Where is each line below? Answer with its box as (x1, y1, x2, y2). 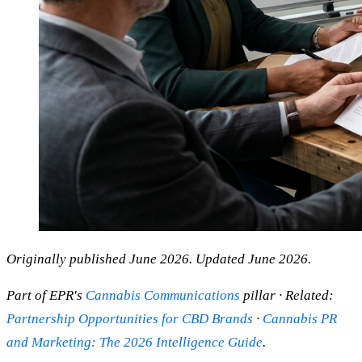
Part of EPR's (6, 287, 86, 303)
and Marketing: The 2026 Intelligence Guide (6, 334, 263, 350)
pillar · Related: (240, 287, 334, 303)
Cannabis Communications (86, 287, 240, 303)
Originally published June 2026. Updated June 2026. (6, 250, 311, 267)
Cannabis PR (263, 310, 337, 326)
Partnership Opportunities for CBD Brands (6, 310, 253, 326)
